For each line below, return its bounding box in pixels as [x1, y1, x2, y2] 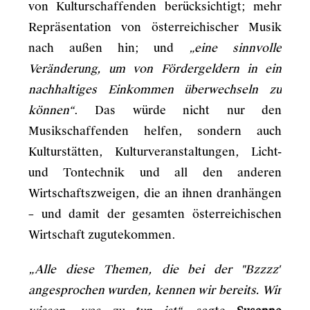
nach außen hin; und [28, 41, 190, 55]
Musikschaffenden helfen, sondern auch [28, 124, 282, 138]
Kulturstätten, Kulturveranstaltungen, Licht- [28, 145, 282, 159]
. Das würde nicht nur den [74, 103, 282, 118]
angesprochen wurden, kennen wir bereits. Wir [28, 283, 282, 298]
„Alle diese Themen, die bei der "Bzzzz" [28, 262, 282, 277]
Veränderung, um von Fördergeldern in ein [28, 62, 282, 76]
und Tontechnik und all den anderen [28, 165, 282, 180]
